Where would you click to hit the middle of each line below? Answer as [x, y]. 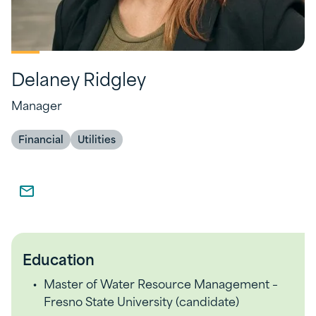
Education [59, 259]
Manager [37, 104]
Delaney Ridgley [79, 78]
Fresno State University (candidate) [141, 300]
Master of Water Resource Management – [161, 283]
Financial [41, 139]
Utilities [97, 139]
